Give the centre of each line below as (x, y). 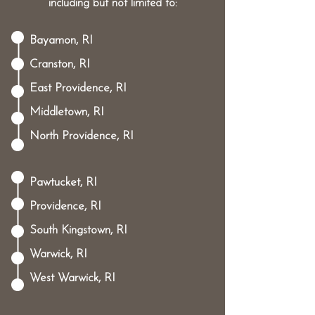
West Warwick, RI (72, 278)
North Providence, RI (82, 136)
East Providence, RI (78, 88)
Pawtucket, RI (63, 182)
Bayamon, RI (61, 40)
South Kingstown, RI (78, 230)
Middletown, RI (67, 112)
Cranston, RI (60, 64)
